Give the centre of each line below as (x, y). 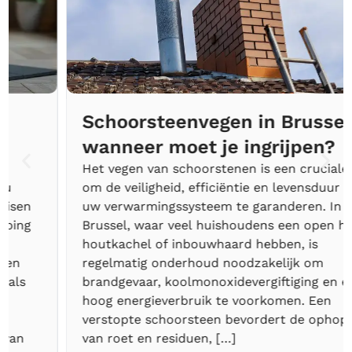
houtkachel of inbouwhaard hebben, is (143, 244)
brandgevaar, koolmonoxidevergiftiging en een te (174, 282)
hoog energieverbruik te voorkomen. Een (150, 301)
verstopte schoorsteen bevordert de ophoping (167, 320)
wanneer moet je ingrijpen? (152, 147)
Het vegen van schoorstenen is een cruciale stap (174, 169)
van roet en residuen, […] (103, 339)
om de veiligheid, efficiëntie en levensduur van (167, 188)
